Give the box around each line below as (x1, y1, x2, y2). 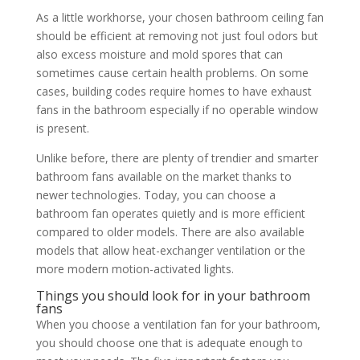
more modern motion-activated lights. (35, 261, 234, 277)
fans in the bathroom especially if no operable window (35, 102, 318, 118)
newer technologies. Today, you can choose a (35, 187, 276, 203)
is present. (35, 121, 89, 137)
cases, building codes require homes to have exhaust (35, 84, 312, 100)
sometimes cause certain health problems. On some (35, 65, 309, 81)
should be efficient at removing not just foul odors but (35, 28, 318, 44)
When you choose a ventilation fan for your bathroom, (35, 317, 321, 333)
